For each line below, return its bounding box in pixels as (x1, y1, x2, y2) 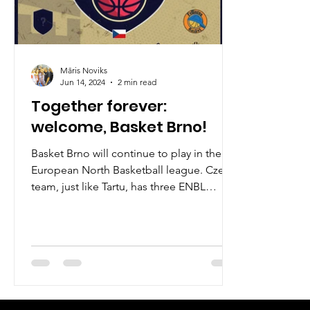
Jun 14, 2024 (60, 77, 105, 87)
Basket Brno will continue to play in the (31, 147, 221, 160)
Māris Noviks (60, 65, 107, 75)
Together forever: (31, 95, 167, 117)
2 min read (118, 77, 156, 87)
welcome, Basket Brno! (31, 116, 207, 138)
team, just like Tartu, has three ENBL (31, 180, 206, 193)
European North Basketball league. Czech (31, 163, 236, 176)
